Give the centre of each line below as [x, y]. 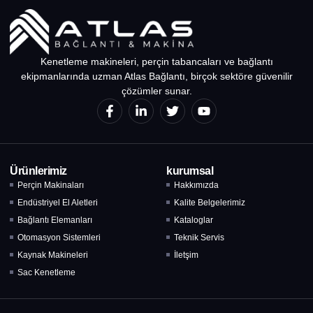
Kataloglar [194, 220]
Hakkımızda [197, 185]
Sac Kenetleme [47, 272]
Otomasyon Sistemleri [59, 237]
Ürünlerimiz [38, 170]
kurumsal [190, 170]
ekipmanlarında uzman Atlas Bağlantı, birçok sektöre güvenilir [156, 76]
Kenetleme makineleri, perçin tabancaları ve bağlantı [156, 61]
